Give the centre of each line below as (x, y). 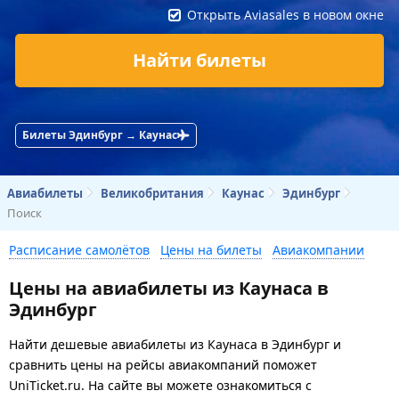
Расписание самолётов (79, 249)
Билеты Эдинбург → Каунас (100, 134)
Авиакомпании (318, 249)
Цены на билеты (211, 249)
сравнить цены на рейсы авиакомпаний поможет (163, 364)
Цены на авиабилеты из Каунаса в (169, 288)
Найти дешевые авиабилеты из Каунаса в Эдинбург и (175, 344)
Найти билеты (199, 60)
